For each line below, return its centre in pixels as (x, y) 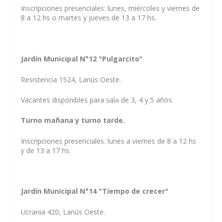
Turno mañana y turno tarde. (73, 120)
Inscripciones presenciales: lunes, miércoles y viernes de (111, 8)
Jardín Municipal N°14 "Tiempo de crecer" (96, 191)
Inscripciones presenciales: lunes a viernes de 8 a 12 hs (109, 141)
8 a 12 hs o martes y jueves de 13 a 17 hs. (89, 18)
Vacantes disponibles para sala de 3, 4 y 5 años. (97, 100)
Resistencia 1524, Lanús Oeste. (71, 79)
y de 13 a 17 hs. (46, 150)
